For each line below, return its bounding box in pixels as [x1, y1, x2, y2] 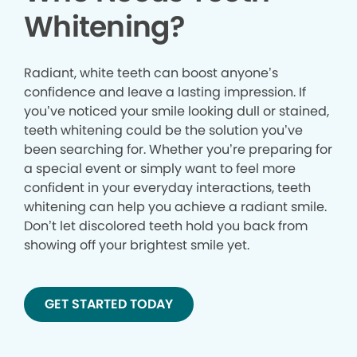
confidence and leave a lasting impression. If [24, 83, 306, 102]
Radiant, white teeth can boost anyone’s [24, 64, 278, 83]
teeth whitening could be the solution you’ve [24, 121, 303, 140]
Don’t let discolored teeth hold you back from [24, 217, 308, 236]
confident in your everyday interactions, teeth [24, 178, 311, 198]
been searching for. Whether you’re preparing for [24, 140, 332, 159]
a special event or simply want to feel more [24, 159, 296, 178]
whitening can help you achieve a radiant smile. [24, 198, 327, 217]
